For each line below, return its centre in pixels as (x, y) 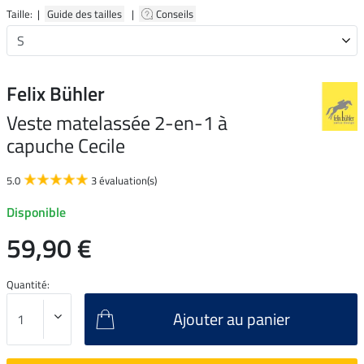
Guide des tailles (84, 13)
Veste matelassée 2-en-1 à (117, 122)
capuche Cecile (66, 145)
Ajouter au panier (231, 318)
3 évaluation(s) (124, 180)
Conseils (176, 13)
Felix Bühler (56, 93)
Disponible (36, 212)
